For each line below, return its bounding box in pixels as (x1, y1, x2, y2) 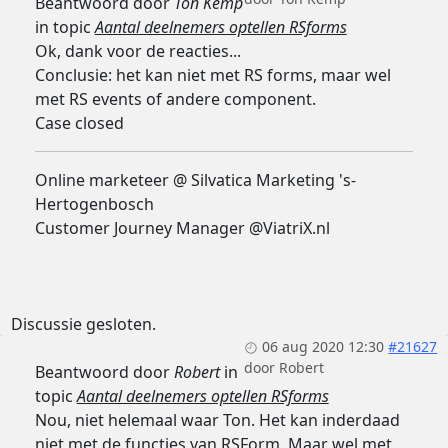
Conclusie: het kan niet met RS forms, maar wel (34, 64, 391, 87)
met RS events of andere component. (34, 88, 316, 111)
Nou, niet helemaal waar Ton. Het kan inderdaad (34, 409, 400, 432)
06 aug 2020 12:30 (262, 337, 385, 357)
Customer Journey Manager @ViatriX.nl (34, 217, 330, 240)
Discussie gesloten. (10, 313, 156, 336)
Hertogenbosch (34, 193, 154, 216)
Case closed (34, 112, 124, 135)
